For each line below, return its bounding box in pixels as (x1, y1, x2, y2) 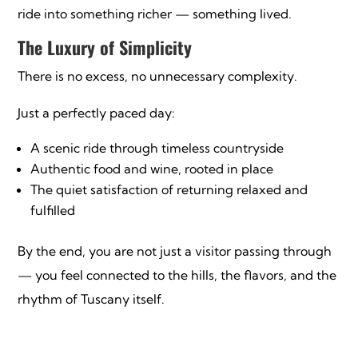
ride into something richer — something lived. (18, 6, 292, 22)
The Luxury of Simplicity (18, 34, 193, 61)
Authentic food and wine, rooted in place (30, 161, 274, 177)
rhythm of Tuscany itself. (18, 291, 165, 308)
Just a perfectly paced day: (18, 105, 176, 121)
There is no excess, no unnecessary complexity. (18, 68, 298, 85)
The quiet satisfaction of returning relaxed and (30, 181, 308, 198)
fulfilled (30, 202, 76, 219)
